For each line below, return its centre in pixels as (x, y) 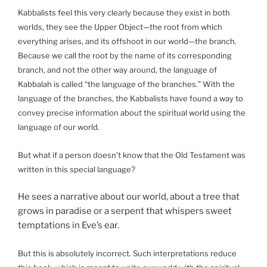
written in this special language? (77, 169)
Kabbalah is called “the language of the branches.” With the (126, 84)
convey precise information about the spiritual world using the (132, 113)
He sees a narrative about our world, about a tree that (129, 197)
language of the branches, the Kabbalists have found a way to (131, 99)
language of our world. (59, 127)
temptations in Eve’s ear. (69, 226)
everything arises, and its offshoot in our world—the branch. (127, 41)
